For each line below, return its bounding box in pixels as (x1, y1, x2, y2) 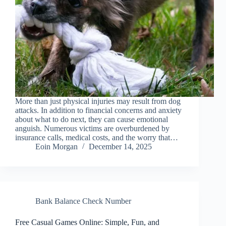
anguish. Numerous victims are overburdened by (15, 124, 169, 133)
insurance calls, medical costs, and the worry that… (15, 133, 178, 142)
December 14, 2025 (89, 142, 152, 151)
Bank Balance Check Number (35, 197, 131, 206)
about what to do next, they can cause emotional (15, 115, 168, 124)
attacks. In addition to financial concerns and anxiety (15, 106, 182, 115)
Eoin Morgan (35, 142, 78, 151)
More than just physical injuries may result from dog (15, 97, 181, 106)
